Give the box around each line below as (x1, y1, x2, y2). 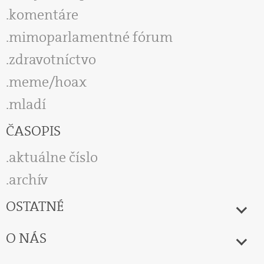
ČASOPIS (6, 121, 61, 140)
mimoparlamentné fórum (9, 27, 173, 47)
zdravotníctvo (9, 49, 96, 69)
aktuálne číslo (9, 147, 98, 167)
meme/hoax (9, 72, 87, 91)
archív (9, 170, 48, 189)
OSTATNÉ (6, 196, 64, 216)
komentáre (9, 5, 78, 24)
